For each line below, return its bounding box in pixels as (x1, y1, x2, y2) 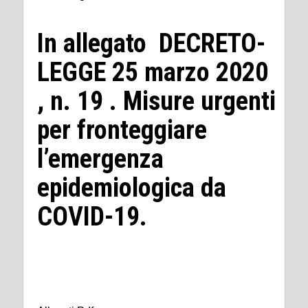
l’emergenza (37, 143, 164, 174)
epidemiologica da (37, 172, 226, 203)
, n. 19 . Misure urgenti (37, 85, 276, 116)
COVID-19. (37, 201, 147, 232)
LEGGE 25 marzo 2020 (37, 56, 268, 87)
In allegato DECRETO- (37, 27, 265, 58)
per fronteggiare (37, 114, 207, 145)
